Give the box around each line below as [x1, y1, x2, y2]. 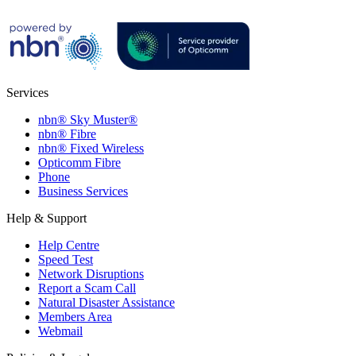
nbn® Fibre [38, 126, 96, 141]
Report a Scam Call [38, 281, 136, 295]
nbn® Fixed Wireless [38, 141, 144, 155]
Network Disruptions [38, 266, 144, 281]
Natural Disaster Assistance [38, 295, 175, 309]
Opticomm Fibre [38, 155, 121, 169]
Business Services [38, 184, 128, 198]
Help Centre [38, 238, 99, 252]
